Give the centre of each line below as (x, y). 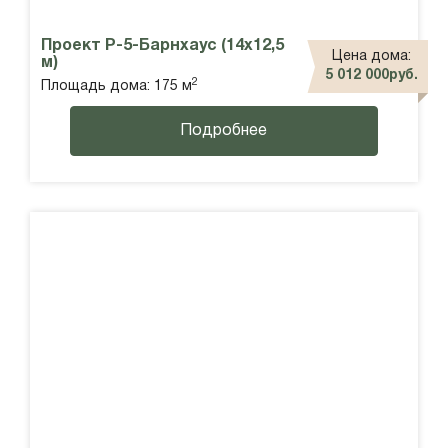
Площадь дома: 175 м (116, 86)
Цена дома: (371, 57)
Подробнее (224, 130)
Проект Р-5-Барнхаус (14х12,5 (162, 45)
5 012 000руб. (371, 76)
